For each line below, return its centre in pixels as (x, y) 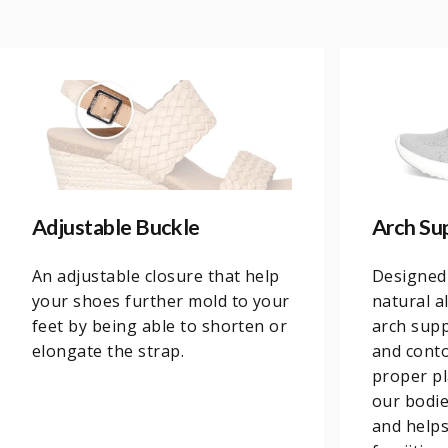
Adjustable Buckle (116, 226)
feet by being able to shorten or (160, 325)
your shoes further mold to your (161, 300)
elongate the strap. (108, 350)
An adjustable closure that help (156, 275)
